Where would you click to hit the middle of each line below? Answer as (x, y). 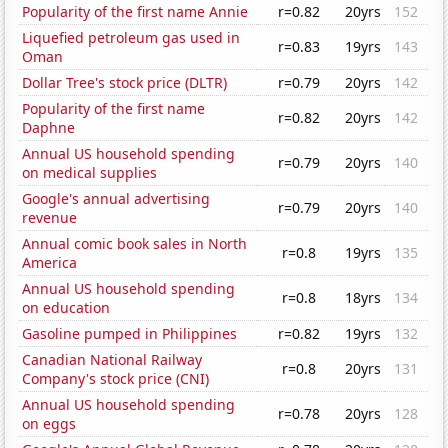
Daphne (49, 128)
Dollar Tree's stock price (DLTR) (125, 83)
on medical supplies (90, 173)
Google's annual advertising (116, 199)
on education (66, 308)
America (50, 263)
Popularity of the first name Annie (135, 12)
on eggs (49, 424)
